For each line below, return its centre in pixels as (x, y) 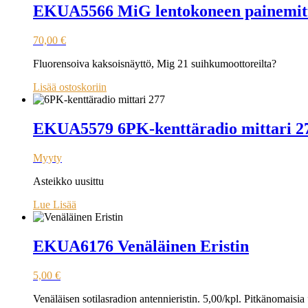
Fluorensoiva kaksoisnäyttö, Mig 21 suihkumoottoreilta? (155, 64)
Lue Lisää (55, 205)
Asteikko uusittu (68, 181)
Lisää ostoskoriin (70, 87)
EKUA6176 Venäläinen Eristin (141, 246)
